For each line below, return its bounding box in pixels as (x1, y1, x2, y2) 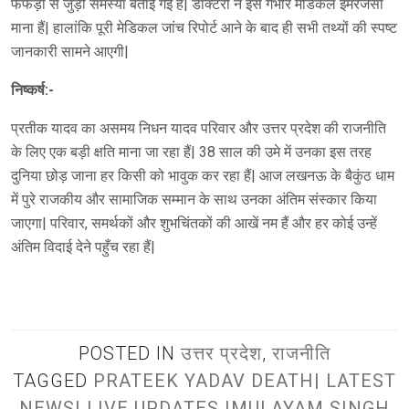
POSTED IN (79, 341, 181, 364)
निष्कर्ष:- (11, 80, 54, 99)
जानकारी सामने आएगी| (11, 42, 129, 60)
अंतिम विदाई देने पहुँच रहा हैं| (11, 237, 155, 256)
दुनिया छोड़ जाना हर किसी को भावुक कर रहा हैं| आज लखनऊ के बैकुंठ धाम (11, 166, 394, 184)
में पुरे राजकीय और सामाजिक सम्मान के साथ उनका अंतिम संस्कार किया (11, 190, 377, 208)
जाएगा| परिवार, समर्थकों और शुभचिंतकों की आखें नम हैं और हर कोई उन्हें (11, 214, 377, 232)
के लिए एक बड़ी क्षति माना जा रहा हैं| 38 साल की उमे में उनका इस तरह (11, 142, 372, 161)
